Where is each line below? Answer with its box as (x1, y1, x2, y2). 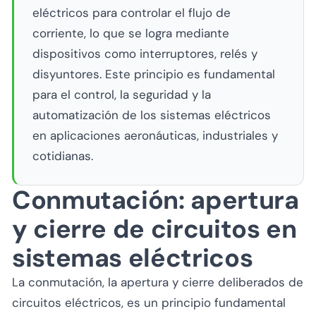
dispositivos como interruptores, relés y (32, 46, 257, 61)
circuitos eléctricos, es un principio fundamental (12, 294, 286, 310)
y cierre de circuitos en (12, 212, 297, 245)
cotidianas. (32, 148, 93, 164)
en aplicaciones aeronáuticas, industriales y (32, 128, 278, 143)
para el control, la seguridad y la (32, 87, 211, 102)
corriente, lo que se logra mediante (32, 25, 229, 41)
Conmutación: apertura (12, 183, 299, 217)
